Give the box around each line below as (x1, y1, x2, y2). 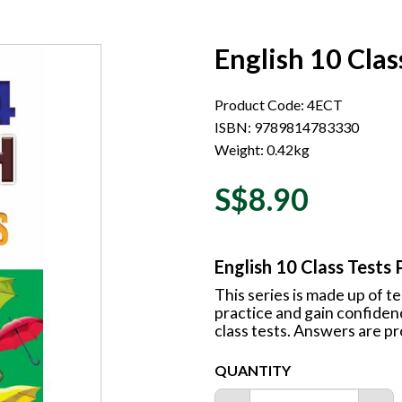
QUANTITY (214, 362, 291, 379)
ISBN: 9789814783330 (214, 118, 359, 135)
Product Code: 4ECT (214, 96, 343, 113)
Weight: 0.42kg (214, 141, 310, 158)
